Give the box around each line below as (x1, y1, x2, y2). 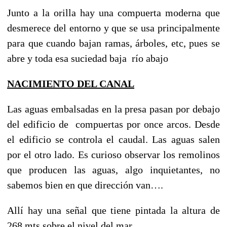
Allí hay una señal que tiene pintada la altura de (7, 204, 220, 216)
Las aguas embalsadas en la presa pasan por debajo (7, 103, 220, 115)
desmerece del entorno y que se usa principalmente (7, 22, 220, 33)
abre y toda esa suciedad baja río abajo (7, 52, 168, 64)
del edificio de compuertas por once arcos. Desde (7, 118, 220, 130)
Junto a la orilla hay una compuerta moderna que (7, 7, 220, 18)
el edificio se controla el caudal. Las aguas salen (7, 133, 220, 145)
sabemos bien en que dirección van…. (7, 179, 163, 191)
